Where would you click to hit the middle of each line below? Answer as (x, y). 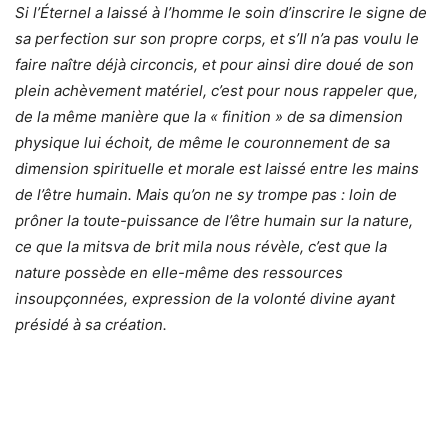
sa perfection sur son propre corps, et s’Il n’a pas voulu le (217, 39)
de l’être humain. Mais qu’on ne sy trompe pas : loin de (206, 195)
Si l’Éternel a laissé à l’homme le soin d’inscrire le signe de (221, 13)
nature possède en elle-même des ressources (179, 273)
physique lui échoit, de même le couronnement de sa (202, 143)
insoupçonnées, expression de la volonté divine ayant (205, 299)
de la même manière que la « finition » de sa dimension (209, 117)
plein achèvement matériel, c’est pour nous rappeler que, (216, 91)
